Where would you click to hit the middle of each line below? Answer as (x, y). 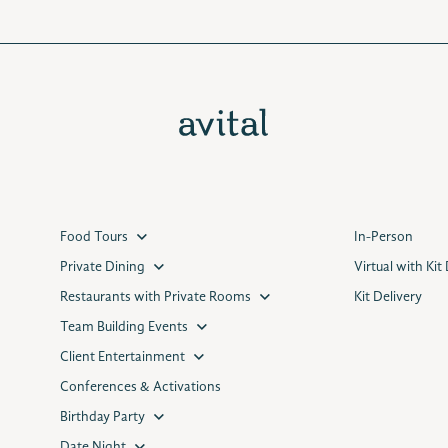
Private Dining (102, 267)
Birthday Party (102, 417)
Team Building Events (123, 327)
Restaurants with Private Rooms (155, 297)
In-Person (383, 237)
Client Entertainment (122, 357)
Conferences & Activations (140, 387)
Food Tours (93, 237)
